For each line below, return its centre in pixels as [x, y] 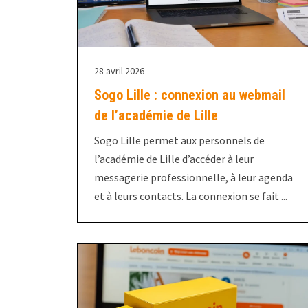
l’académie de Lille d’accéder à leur [174, 159]
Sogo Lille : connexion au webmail [190, 95]
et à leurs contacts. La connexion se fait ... [191, 196]
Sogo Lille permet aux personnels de [179, 141]
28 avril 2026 [119, 71]
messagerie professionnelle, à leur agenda [194, 178]
